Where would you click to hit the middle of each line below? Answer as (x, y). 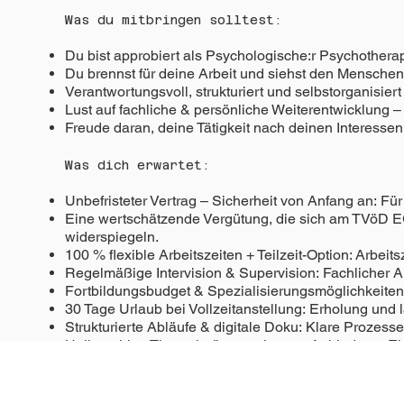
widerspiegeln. (111, 236)
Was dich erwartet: (137, 165)
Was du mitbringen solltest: (173, 20)
